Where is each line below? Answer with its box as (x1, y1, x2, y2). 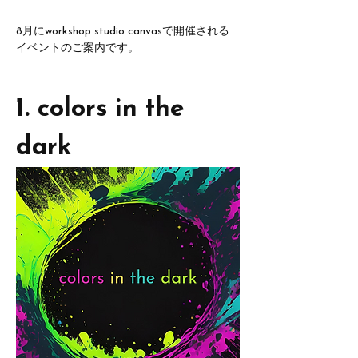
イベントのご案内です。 (16, 42, 139, 54)
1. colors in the (16, 97, 193, 122)
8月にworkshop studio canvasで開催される (16, 26, 229, 38)
